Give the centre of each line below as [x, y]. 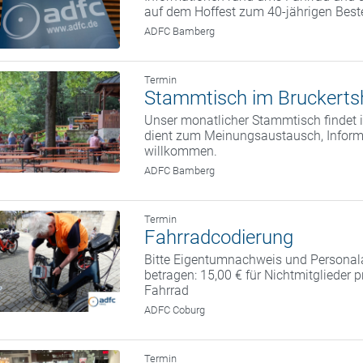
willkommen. [181, 152]
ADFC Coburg [175, 310]
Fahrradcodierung [219, 238]
